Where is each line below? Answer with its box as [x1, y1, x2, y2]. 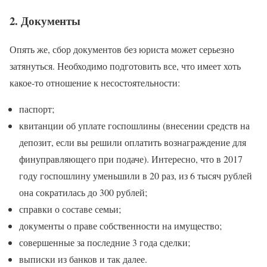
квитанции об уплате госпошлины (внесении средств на [19, 119, 250, 132]
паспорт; [19, 103, 54, 116]
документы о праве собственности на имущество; [19, 219, 222, 232]
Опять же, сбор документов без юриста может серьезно [10, 43, 234, 56]
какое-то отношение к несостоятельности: [10, 76, 180, 89]
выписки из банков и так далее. [19, 253, 147, 266]
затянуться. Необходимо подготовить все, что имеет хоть [10, 60, 241, 73]
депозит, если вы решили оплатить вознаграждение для [19, 136, 246, 149]
